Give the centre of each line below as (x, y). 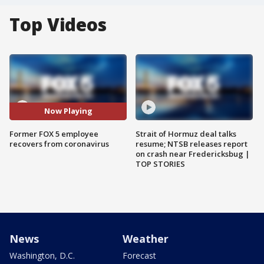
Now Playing (68, 111)
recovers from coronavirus (59, 143)
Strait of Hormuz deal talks (186, 133)
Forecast (139, 255)
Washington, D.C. (42, 255)
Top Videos (58, 24)
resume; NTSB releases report (192, 143)
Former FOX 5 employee (54, 133)
